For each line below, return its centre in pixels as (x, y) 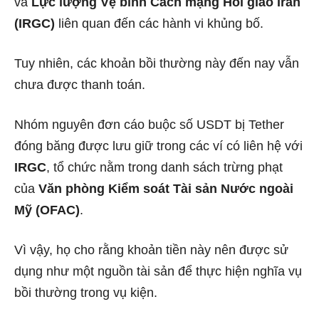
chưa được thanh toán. (80, 85)
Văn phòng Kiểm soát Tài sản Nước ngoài (166, 189)
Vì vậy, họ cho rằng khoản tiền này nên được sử (151, 250)
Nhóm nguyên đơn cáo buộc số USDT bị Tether (149, 125)
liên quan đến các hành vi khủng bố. (159, 24)
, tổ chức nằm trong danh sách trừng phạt (164, 168)
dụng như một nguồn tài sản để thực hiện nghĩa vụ (158, 272)
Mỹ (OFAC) (47, 210)
